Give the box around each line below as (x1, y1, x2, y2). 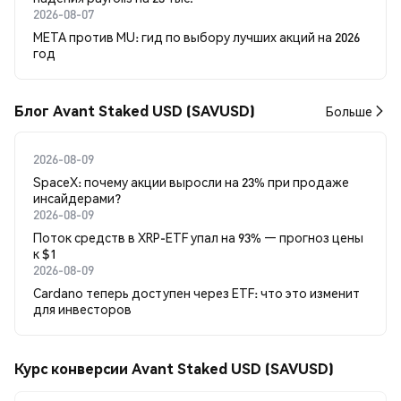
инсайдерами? (33, 190, 121, 206)
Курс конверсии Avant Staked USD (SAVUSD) (14, 359, 334, 378)
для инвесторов (33, 301, 132, 317)
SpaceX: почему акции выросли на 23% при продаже (33, 174, 349, 190)
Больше (326, 103, 372, 119)
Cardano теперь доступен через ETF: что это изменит (33, 285, 360, 301)
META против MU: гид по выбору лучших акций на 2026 (33, 29, 360, 45)
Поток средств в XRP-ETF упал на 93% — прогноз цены (33, 229, 363, 245)
